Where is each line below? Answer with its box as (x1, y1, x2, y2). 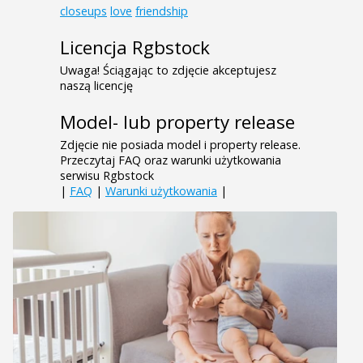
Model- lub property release (60, 109, 295, 135)
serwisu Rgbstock (60, 168, 154, 184)
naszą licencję (60, 78, 133, 94)
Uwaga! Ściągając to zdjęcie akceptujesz (60, 62, 276, 79)
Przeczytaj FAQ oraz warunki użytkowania (60, 152, 281, 169)
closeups (60, 3, 107, 19)
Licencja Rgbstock (60, 35, 210, 61)
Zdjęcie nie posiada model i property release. (60, 137, 301, 153)
